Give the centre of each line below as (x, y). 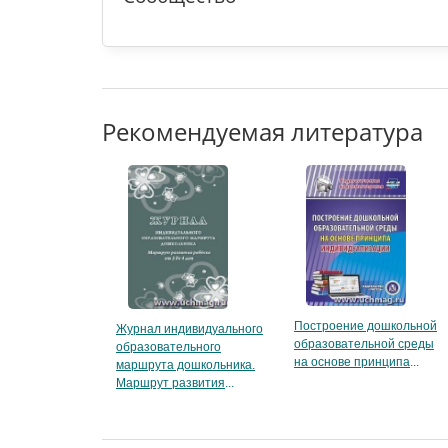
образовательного (168, 347)
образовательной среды (364, 343)
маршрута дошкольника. (185, 365)
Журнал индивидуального (189, 329)
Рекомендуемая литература (262, 132)
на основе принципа (352, 361)
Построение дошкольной (365, 325)
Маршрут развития (170, 383)
